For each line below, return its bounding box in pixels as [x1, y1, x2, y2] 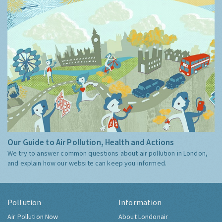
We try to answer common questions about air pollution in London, [7, 149, 208, 158]
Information [118, 197, 162, 208]
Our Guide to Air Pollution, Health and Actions [7, 137, 174, 148]
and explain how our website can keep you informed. [7, 159, 167, 168]
